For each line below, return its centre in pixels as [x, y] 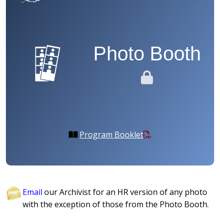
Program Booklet [111, 134]
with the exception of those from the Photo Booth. [116, 205]
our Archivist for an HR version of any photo [125, 192]
